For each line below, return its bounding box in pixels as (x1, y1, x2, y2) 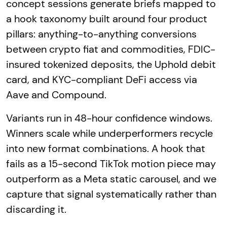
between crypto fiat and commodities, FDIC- (6, 42, 215, 56)
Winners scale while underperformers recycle (6, 126, 213, 140)
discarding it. (6, 202, 66, 216)
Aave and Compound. (6, 88, 106, 101)
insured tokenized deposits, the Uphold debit (6, 57, 216, 71)
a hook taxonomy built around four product (6, 12, 207, 25)
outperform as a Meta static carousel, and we (6, 172, 216, 185)
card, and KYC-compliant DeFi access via (6, 72, 197, 86)
